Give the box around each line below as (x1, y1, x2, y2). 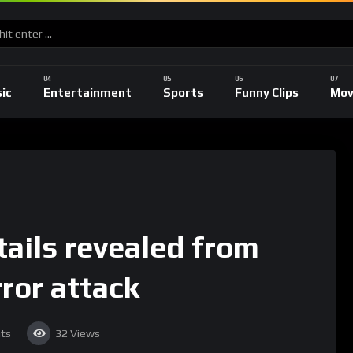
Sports (163, 85, 203, 99)
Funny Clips (235, 85, 299, 99)
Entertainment (43, 85, 132, 99)
